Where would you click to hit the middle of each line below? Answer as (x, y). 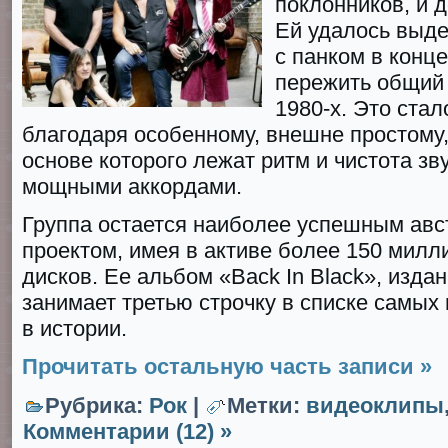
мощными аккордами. (132, 186)
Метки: (266, 405)
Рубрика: (97, 405)
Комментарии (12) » (127, 431)
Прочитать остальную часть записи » (227, 366)
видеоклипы (375, 405)
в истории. (74, 328)
